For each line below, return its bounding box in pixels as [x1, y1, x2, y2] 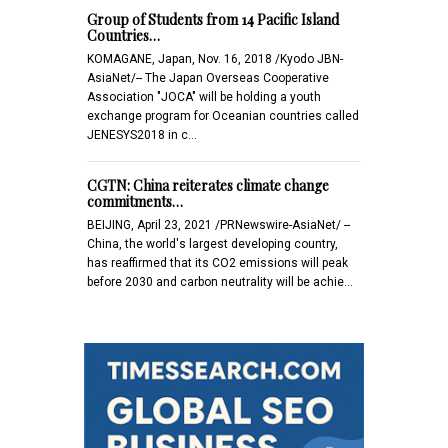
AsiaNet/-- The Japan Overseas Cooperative [87, 70, 329, 85]
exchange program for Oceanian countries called [87, 108, 359, 123]
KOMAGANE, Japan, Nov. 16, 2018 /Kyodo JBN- [87, 51, 343, 66]
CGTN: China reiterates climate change [87, 175, 329, 195]
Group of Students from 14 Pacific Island [87, 9, 339, 29]
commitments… [87, 191, 183, 211]
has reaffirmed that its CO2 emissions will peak [87, 255, 348, 270]
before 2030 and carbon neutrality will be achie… [87, 274, 353, 289]
